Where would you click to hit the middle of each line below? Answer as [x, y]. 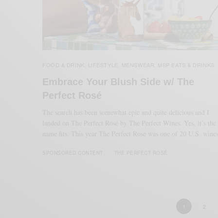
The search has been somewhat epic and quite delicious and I [126, 112]
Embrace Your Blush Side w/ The [118, 82]
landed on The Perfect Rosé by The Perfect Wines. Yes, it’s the [129, 123]
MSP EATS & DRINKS [186, 64]
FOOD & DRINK [64, 64]
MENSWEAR [138, 64]
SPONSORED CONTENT [73, 153]
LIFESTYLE [103, 64]
